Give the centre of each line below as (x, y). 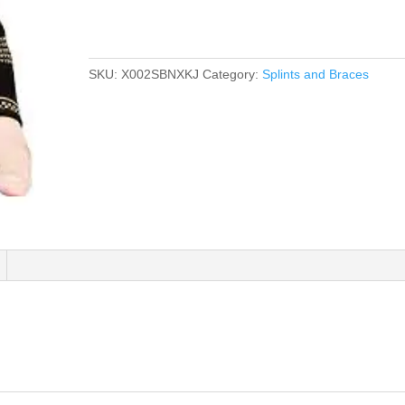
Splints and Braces (316, 74)
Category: (233, 74)
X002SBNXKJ (160, 74)
